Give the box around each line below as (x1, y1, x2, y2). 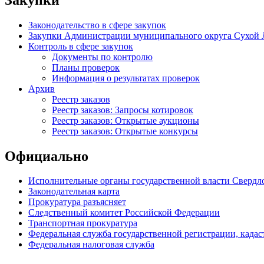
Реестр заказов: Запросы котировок (52, 104, 193, 115)
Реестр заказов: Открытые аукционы (52, 115, 199, 126)
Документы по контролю (52, 51, 153, 62)
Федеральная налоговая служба (28, 239, 154, 250)
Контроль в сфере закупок (28, 41, 133, 51)
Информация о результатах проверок (52, 72, 200, 83)
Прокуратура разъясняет (28, 197, 126, 207)
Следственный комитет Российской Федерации (28, 207, 220, 218)
